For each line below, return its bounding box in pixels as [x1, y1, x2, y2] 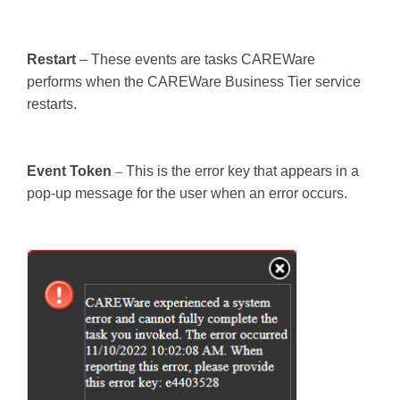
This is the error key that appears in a [126, 162, 359, 179]
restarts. [27, 96, 77, 112]
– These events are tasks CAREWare [76, 51, 315, 67]
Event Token [27, 162, 112, 179]
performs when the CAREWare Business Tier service [27, 73, 361, 89]
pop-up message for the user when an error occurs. [27, 185, 347, 201]
